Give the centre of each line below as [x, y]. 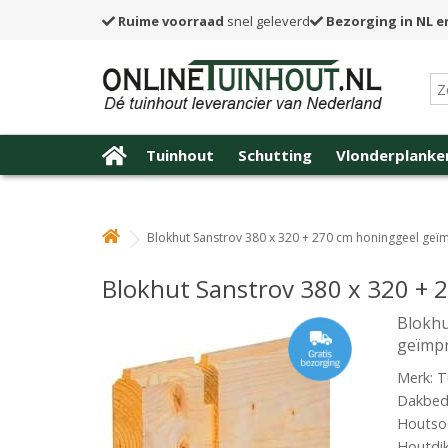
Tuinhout [180, 155]
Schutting [275, 155]
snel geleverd [267, 20]
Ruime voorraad [171, 20]
